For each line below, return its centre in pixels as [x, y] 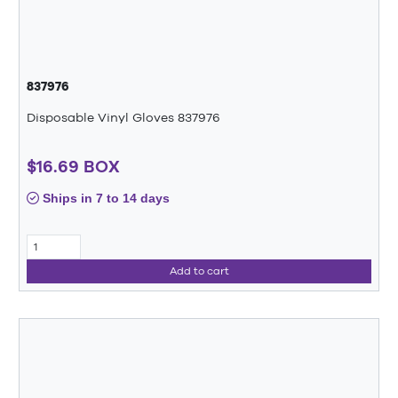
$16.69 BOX [73, 167]
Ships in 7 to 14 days [104, 199]
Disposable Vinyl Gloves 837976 [123, 117]
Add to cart [199, 271]
